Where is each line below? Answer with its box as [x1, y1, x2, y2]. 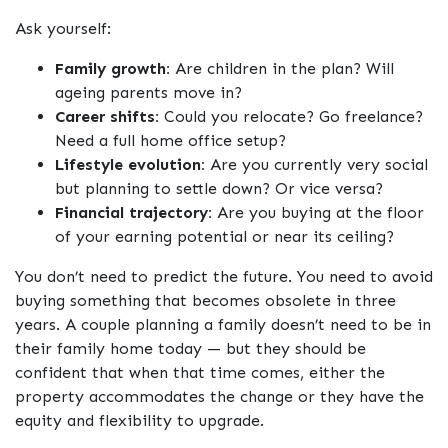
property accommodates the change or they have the [15, 387, 424, 407]
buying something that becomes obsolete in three [15, 291, 396, 311]
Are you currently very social [205, 155, 428, 175]
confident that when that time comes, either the [15, 363, 385, 383]
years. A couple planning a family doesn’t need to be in [15, 315, 431, 335]
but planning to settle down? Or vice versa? [55, 179, 383, 199]
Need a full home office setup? [55, 131, 286, 151]
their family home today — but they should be [15, 339, 366, 359]
